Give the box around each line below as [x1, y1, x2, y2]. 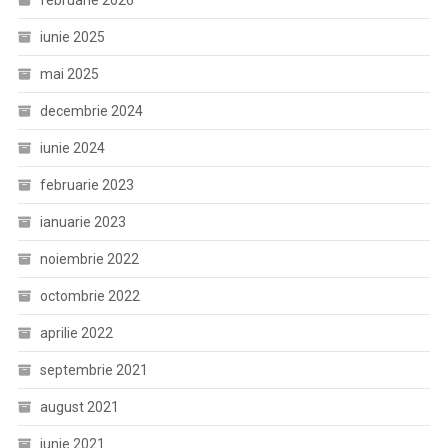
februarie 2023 [39, 176, 134, 193]
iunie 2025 [39, 28, 105, 45]
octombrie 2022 [39, 287, 140, 304]
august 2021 [39, 398, 119, 415]
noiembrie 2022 [39, 250, 139, 267]
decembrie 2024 [39, 102, 143, 119]
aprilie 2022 [39, 324, 113, 341]
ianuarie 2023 [39, 213, 126, 230]
